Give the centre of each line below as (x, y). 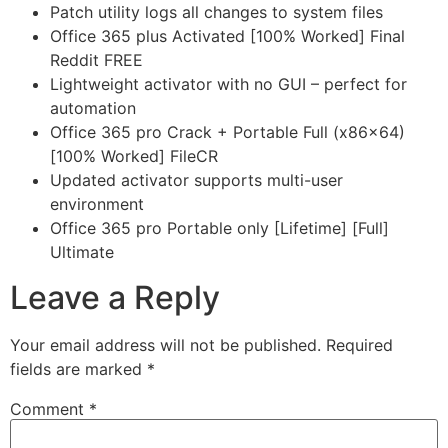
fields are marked (78, 368)
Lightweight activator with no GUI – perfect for (228, 84)
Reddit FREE (96, 60)
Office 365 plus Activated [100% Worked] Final (227, 36)
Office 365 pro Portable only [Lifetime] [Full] (219, 228)
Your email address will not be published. (165, 344)
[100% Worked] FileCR (134, 156)
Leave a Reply (115, 297)
